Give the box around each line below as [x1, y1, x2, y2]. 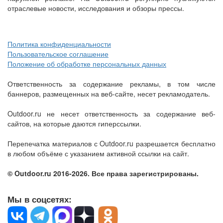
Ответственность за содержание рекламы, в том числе [7, 79, 216, 89]
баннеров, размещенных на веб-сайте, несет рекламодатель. [7, 89, 210, 99]
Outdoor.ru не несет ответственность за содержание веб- [7, 109, 216, 118]
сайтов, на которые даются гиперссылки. [7, 118, 141, 128]
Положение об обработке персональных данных [7, 59, 166, 69]
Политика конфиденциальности [7, 39, 111, 49]
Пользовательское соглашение [7, 49, 109, 59]
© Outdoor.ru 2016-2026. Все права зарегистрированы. [7, 168, 199, 178]
